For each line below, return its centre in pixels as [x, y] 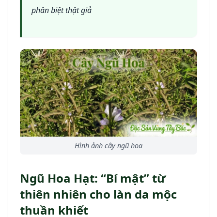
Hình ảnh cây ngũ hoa [108, 146]
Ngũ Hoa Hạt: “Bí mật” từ [93, 178]
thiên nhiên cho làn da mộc [98, 194]
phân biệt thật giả [62, 10]
